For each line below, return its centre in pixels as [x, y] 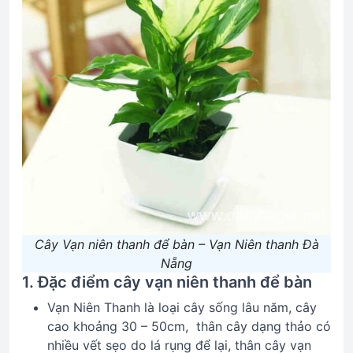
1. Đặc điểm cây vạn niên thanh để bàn [167, 282]
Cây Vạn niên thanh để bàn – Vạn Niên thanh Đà [176, 244]
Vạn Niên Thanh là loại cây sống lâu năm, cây [182, 307]
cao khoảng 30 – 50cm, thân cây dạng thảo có [189, 326]
